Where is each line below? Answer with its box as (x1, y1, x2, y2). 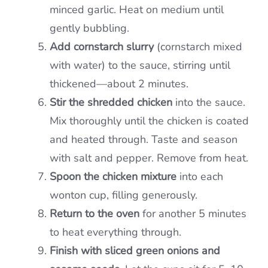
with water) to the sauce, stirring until (50, 58, 230, 73)
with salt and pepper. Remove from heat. (50, 151, 248, 166)
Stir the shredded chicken (50, 95, 172, 110)
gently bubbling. (50, 21, 129, 36)
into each (176, 169, 223, 184)
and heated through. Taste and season (50, 132, 237, 147)
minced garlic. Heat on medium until (50, 2, 224, 17)
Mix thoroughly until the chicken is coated (50, 114, 249, 129)
